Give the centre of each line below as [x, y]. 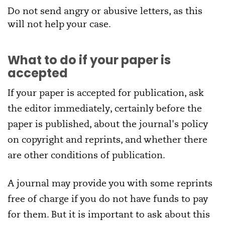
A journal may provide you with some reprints [110, 183]
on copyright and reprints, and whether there [107, 140]
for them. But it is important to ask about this [109, 214]
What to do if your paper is [89, 60]
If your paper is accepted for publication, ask [106, 93]
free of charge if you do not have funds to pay [108, 199]
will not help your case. [59, 24]
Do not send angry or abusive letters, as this [105, 11]
